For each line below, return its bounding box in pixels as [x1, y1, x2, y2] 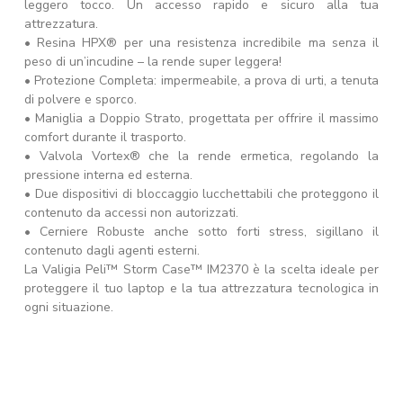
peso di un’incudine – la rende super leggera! [24, 53, 282, 70]
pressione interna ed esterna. [24, 166, 193, 184]
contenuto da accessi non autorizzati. [24, 204, 238, 221]
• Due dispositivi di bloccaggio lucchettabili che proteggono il [24, 185, 379, 202]
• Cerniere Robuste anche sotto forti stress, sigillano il [24, 223, 379, 240]
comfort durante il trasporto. [24, 129, 186, 146]
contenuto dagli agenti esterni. [24, 242, 200, 259]
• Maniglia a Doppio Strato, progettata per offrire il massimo [24, 110, 379, 127]
